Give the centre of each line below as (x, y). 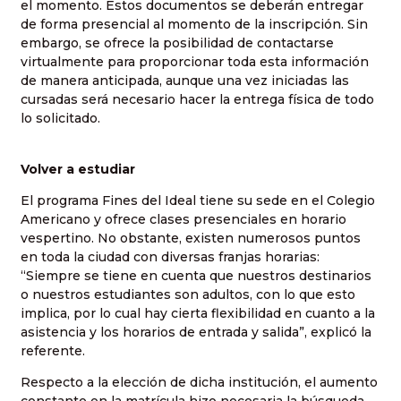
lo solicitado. (60, 119)
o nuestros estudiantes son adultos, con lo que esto (188, 295)
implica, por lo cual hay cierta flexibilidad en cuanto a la (198, 314)
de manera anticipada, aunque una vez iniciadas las (185, 81)
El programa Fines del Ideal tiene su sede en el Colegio (198, 201)
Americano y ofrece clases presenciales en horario (183, 220)
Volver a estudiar (78, 169)
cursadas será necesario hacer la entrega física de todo (197, 100)
